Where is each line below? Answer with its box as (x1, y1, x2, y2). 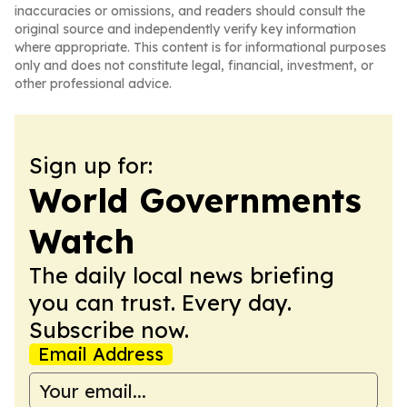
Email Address (38, 342, 164, 365)
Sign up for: (29, 152, 153, 179)
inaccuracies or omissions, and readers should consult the (15, 3, 365, 19)
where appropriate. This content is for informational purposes (15, 39, 386, 55)
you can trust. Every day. (29, 289, 292, 316)
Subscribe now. (29, 316, 189, 343)
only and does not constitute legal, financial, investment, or (15, 57, 373, 74)
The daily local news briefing (29, 262, 334, 289)
